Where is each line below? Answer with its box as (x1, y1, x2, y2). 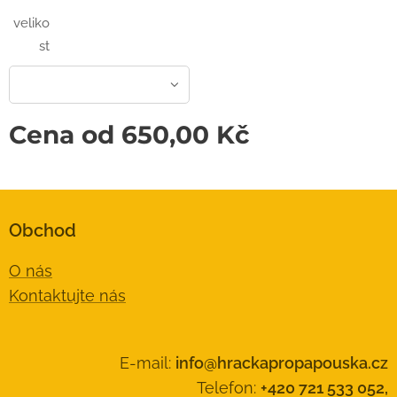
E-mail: (120, 354, 175, 373)
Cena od (9, 120, 121, 151)
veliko (13, 15, 51, 32)
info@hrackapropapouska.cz (175, 354, 388, 373)
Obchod (9, 220, 76, 242)
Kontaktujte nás (9, 286, 126, 306)
